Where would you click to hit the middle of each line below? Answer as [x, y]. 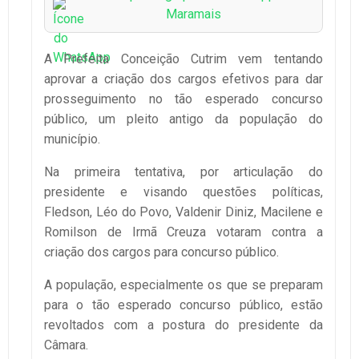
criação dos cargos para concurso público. [161, 252]
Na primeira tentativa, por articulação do [184, 172]
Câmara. [66, 345]
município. [72, 139]
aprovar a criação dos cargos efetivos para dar [184, 79]
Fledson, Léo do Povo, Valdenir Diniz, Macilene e [184, 212]
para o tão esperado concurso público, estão [184, 305]
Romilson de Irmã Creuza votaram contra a [184, 232]
